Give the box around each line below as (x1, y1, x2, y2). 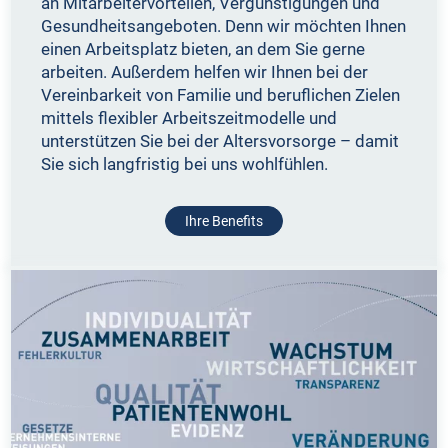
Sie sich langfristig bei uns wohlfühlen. (41, 154, 329, 175)
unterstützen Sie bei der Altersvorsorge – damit (41, 131, 400, 152)
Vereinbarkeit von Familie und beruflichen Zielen (41, 85, 401, 106)
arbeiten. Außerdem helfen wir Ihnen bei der (41, 62, 369, 83)
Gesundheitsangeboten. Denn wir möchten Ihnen (41, 16, 407, 37)
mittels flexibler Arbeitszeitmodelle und (41, 108, 338, 129)
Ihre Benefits (185, 213, 263, 230)
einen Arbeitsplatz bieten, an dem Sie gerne (41, 39, 366, 60)
